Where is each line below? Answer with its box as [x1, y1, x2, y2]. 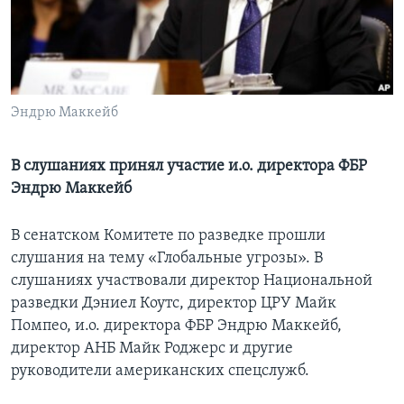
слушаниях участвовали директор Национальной [11, 272, 372, 290]
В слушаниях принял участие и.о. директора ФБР [11, 158, 367, 176]
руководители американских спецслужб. [11, 363, 309, 381]
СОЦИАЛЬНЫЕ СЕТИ [16, 73, 123, 87]
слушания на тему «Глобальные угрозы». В [11, 250, 323, 268]
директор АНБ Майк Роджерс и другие [11, 340, 293, 358]
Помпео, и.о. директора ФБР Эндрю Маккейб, [11, 317, 342, 335]
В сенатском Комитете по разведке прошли [11, 227, 326, 245]
